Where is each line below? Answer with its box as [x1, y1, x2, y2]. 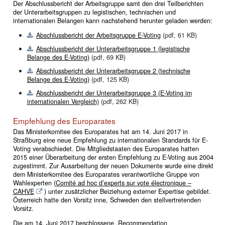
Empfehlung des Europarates [13, 115, 116, 126]
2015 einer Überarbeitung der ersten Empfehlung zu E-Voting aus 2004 [13, 152, 213, 162]
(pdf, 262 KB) [98, 96, 139, 106]
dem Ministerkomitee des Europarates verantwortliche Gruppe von [13, 169, 199, 179]
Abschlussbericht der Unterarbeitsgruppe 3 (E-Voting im [36, 88, 192, 97]
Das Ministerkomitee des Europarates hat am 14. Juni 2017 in [13, 127, 188, 136]
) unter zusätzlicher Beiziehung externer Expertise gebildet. [44, 186, 211, 196]
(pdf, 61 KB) [160, 31, 197, 40]
